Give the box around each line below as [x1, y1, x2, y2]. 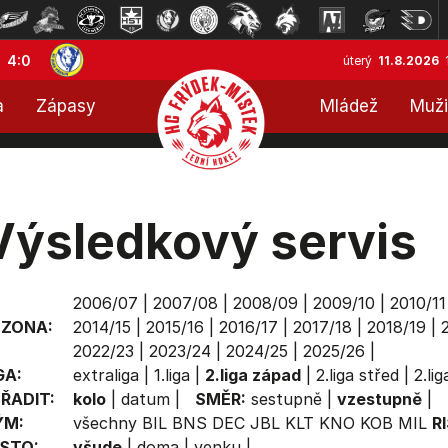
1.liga [153, 365, 190, 385]
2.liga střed [315, 365, 399, 385]
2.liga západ [204, 365, 301, 385]
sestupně [250, 389, 322, 409]
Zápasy [36, 96, 96, 116]
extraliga [72, 365, 139, 385]
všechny [72, 413, 137, 433]
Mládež [320, 96, 378, 116]
